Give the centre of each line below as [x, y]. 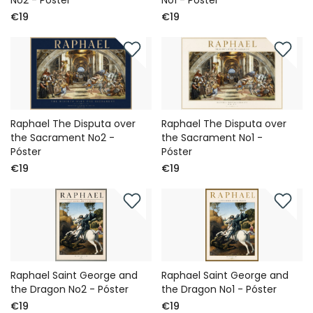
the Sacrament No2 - [63, 138]
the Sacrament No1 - [212, 138]
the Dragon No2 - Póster [70, 290]
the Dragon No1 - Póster [219, 290]
